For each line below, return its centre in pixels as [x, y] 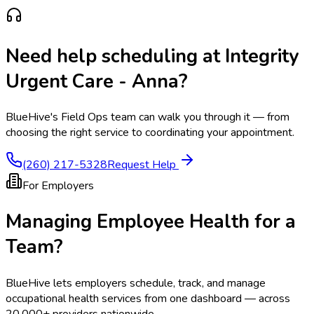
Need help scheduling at [115, 56]
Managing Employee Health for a [151, 222]
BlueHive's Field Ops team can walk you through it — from [148, 117]
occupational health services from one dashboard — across [148, 298]
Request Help [143, 164]
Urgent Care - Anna [92, 81]
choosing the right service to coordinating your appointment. [150, 132]
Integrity [262, 56]
